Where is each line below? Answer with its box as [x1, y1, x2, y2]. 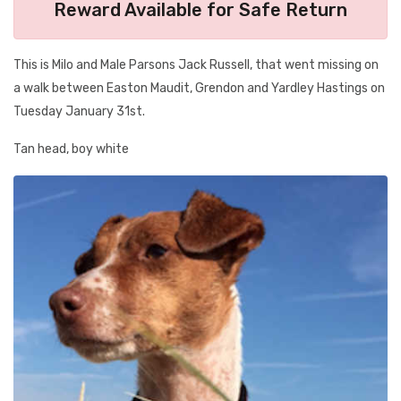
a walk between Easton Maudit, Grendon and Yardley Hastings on [13, 81, 385, 96]
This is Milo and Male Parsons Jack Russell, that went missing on [13, 57, 379, 73]
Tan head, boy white [13, 141, 129, 157]
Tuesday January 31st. [13, 104, 145, 119]
